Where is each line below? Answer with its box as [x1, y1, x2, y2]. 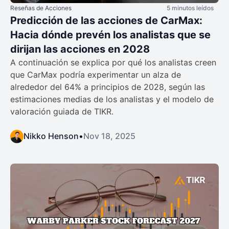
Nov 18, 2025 [83, 131, 135, 142]
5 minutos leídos [167, 4, 214, 12]
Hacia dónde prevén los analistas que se [10, 29, 211, 41]
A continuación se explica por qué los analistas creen [10, 57, 216, 68]
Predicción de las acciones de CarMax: [10, 14, 202, 27]
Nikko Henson [24, 131, 79, 142]
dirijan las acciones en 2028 [10, 43, 150, 56]
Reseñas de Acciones [10, 4, 72, 12]
